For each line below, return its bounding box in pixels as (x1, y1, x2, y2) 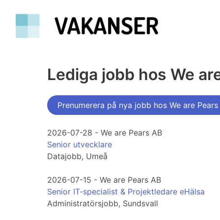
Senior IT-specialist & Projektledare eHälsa (47, 187, 205, 197)
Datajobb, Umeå (47, 151, 108, 162)
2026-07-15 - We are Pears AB (47, 175, 161, 185)
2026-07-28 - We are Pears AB (47, 128, 162, 138)
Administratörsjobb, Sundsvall (47, 198, 158, 209)
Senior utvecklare (47, 139, 112, 150)
